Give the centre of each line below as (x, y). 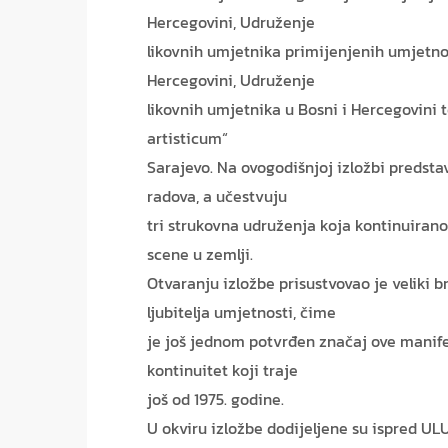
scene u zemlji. (200, 254)
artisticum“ (187, 138)
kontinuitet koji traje (222, 370)
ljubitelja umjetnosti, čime (241, 312)
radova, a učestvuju (217, 196)
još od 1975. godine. (215, 399)
